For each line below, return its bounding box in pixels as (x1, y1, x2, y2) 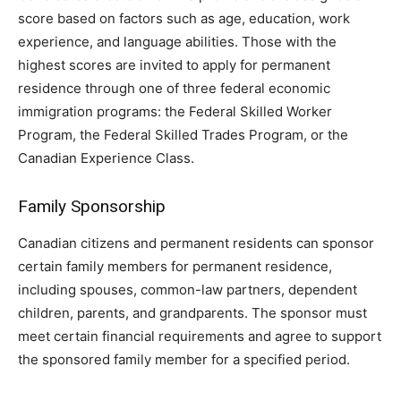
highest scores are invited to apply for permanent (18, 55, 330, 73)
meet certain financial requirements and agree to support (18, 327, 381, 345)
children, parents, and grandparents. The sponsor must (18, 303, 367, 321)
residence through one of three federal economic (18, 79, 330, 97)
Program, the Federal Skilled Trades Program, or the (18, 125, 348, 143)
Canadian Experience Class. (18, 149, 194, 166)
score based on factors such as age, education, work (18, 9, 350, 27)
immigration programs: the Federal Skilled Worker (18, 102, 332, 120)
